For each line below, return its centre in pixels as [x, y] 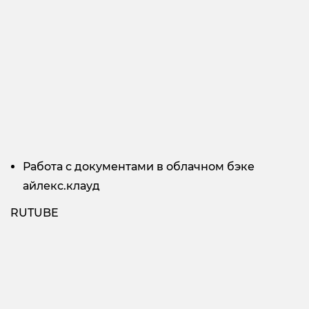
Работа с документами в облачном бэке [139, 167]
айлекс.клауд [61, 186]
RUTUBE [34, 213]
